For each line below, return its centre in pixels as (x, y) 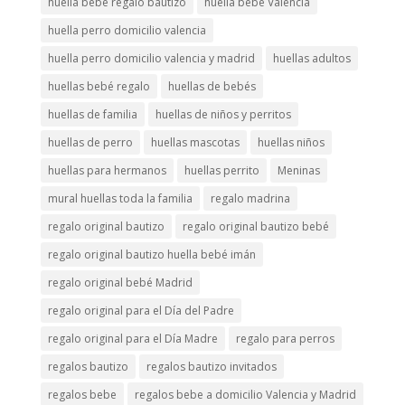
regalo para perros (285, 338)
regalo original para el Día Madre (132, 338)
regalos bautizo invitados (211, 366)
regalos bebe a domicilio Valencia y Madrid (245, 394)
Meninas (298, 170)
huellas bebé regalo (99, 86)
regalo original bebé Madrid (120, 282)
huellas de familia (92, 114)
